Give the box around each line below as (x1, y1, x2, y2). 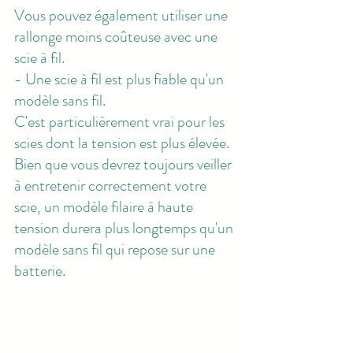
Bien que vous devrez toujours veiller (14, 152, 235, 176)
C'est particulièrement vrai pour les (14, 110, 228, 133)
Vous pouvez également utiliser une (14, 3, 231, 27)
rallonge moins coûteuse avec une (14, 24, 221, 48)
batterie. (14, 258, 65, 282)
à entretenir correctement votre (14, 173, 210, 197)
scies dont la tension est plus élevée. (14, 131, 232, 154)
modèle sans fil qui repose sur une (14, 237, 218, 261)
